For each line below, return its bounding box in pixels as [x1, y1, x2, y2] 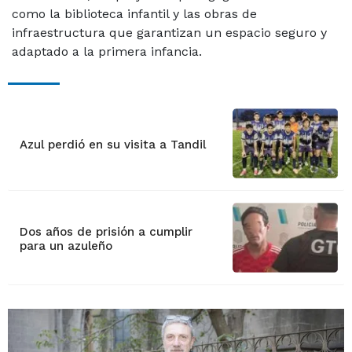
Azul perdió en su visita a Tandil [19, 137, 206, 152]
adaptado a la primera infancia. [11, 44, 202, 60]
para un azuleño [19, 239, 112, 254]
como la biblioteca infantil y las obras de [11, 6, 257, 22]
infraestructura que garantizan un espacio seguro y [11, 25, 327, 41]
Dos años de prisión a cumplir [19, 225, 192, 240]
